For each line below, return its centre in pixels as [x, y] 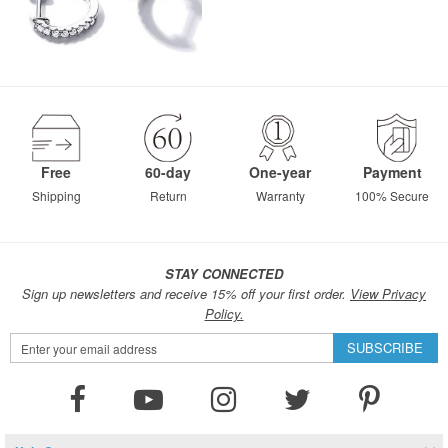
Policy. [224, 314]
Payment [392, 172]
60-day [168, 172]
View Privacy [388, 294]
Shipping [56, 196]
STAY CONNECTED [224, 274]
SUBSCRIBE [385, 348]
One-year [280, 172]
